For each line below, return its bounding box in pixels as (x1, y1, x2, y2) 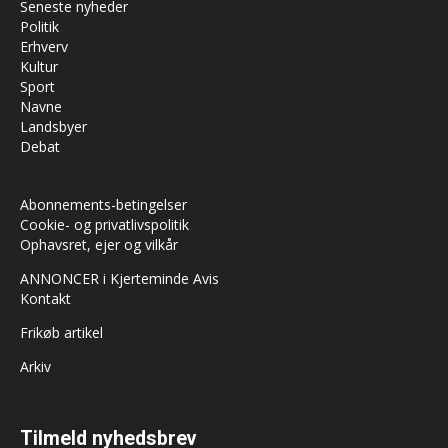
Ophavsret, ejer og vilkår (20, 235, 178, 254)
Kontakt (20, 289, 71, 308)
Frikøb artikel (20, 323, 103, 342)
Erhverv (20, 37, 68, 56)
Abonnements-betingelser (20, 195, 187, 214)
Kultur (20, 57, 58, 76)
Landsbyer (20, 117, 87, 136)
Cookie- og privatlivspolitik (20, 215, 189, 234)
